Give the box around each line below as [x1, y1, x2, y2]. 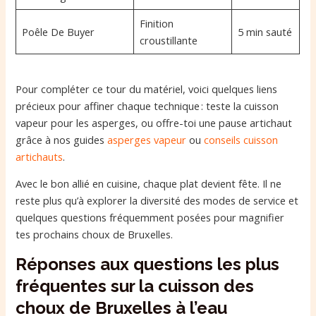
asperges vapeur [107, 132, 187, 147]
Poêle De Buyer [21, 25, 95, 39]
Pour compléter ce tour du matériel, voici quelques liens [16, 81, 278, 96]
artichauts [16, 149, 63, 164]
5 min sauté [237, 25, 292, 39]
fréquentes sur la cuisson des [16, 275, 255, 296]
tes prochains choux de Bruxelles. [16, 227, 174, 242]
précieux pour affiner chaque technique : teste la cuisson [16, 98, 279, 113]
